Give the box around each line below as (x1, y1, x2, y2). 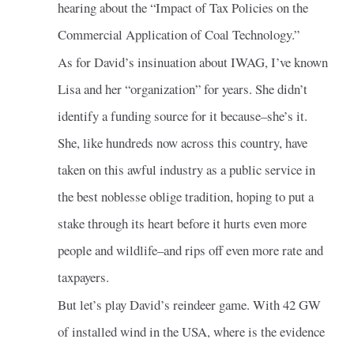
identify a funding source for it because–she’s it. (57, 106, 307, 125)
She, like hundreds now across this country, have (57, 133, 307, 152)
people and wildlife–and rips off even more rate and (57, 240, 323, 259)
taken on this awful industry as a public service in (57, 160, 315, 179)
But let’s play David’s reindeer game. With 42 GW (57, 295, 321, 314)
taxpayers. (57, 267, 109, 286)
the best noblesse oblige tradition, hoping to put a (57, 186, 314, 205)
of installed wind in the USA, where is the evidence (57, 322, 325, 341)
